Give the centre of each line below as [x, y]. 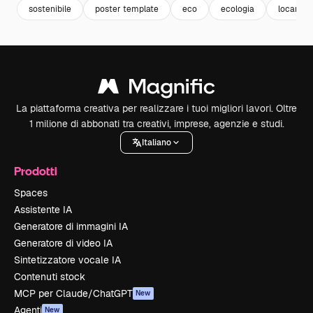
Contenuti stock [50, 277]
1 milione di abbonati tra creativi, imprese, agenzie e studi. [156, 124]
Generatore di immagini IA [71, 226]
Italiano [156, 142]
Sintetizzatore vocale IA [67, 260]
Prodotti [36, 171]
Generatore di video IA [63, 243]
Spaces [31, 193]
